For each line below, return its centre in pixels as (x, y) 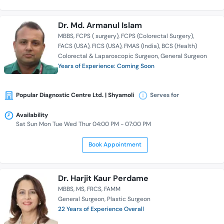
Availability (32, 115)
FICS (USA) (107, 46)
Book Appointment (115, 145)
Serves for (164, 95)
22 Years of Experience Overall (101, 209)
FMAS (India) (141, 46)
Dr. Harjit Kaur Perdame (103, 178)
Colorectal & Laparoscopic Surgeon (108, 56)
